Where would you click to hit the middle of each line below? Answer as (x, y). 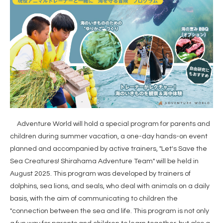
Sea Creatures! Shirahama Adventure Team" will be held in (104, 161)
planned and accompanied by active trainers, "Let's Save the (109, 149)
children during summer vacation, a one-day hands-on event (109, 136)
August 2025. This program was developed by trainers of (100, 173)
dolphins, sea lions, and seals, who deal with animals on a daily (110, 186)
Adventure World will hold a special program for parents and (110, 124)
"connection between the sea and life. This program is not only (110, 211)
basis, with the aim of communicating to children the (94, 198)
